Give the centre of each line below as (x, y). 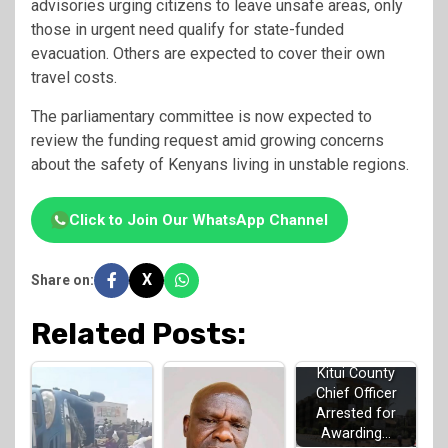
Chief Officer (356, 393)
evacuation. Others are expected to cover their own (208, 53)
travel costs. (74, 77)
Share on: (62, 279)
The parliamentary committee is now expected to (201, 116)
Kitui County (356, 373)
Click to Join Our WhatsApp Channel (198, 219)
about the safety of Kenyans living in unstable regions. (220, 164)
